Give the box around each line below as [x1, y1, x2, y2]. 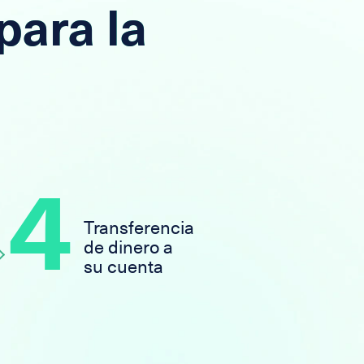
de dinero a [84, 236, 173, 259]
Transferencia [84, 217, 194, 240]
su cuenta [84, 256, 163, 279]
